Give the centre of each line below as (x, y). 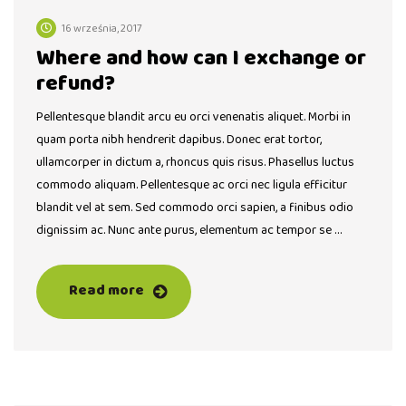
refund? (76, 84)
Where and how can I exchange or (201, 59)
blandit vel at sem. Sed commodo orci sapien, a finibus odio (195, 208)
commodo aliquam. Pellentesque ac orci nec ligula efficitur (192, 185)
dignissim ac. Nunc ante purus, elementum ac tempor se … (189, 231)
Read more (106, 291)
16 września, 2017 (102, 29)
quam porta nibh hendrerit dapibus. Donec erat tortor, (179, 140)
